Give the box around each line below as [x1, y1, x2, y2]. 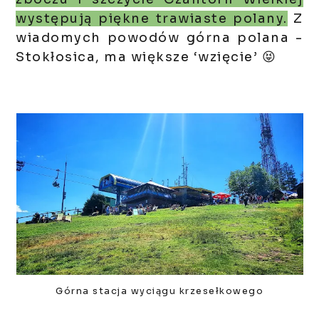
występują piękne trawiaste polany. [16, 11, 288, 27]
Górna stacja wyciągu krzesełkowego [56, 286, 263, 298]
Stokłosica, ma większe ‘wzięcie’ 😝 [16, 49, 277, 66]
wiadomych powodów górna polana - [16, 30, 303, 46]
